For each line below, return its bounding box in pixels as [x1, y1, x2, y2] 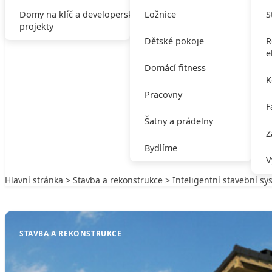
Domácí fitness [144, 62, 206, 73]
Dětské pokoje [144, 35, 204, 47]
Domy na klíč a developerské [19, 8, 138, 20]
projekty [19, 21, 53, 32]
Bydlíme [144, 142, 177, 154]
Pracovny [144, 89, 182, 100]
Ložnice [144, 8, 176, 20]
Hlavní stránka [5, 174, 63, 186]
